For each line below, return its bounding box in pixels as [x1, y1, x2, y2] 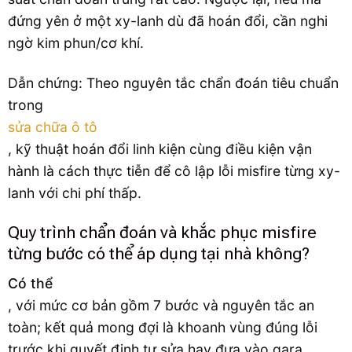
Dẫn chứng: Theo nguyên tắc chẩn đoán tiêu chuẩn [8, 74, 339, 91]
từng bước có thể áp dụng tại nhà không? [8, 244, 310, 264]
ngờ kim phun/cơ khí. [8, 34, 144, 51]
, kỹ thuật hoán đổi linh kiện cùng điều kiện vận [8, 140, 312, 157]
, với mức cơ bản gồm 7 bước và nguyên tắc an [8, 297, 314, 313]
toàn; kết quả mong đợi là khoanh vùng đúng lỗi [8, 319, 317, 335]
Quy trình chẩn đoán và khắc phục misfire [8, 222, 317, 243]
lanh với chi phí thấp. [8, 184, 141, 201]
